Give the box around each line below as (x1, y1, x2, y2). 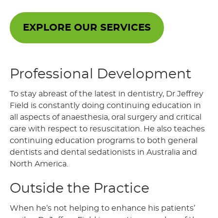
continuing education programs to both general (10, 137, 198, 145)
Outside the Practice (10, 182, 149, 196)
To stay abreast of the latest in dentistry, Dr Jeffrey (10, 90, 203, 98)
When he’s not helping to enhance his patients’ (10, 204, 195, 213)
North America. (10, 160, 68, 168)
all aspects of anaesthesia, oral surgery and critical (10, 113, 201, 122)
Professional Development (10, 68, 191, 82)
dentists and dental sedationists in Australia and (10, 148, 197, 157)
